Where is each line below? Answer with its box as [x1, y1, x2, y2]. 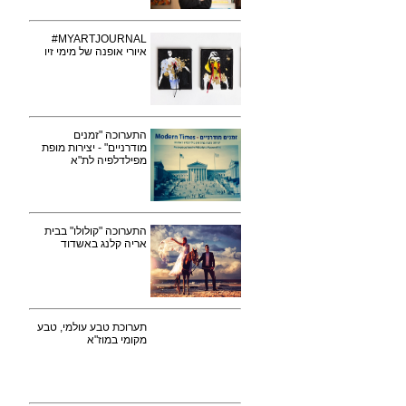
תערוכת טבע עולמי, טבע [37, 321, 147, 333]
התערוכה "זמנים [73, 129, 147, 141]
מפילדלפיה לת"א [71, 154, 147, 167]
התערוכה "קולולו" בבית [44, 225, 147, 237]
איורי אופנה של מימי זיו [44, 45, 147, 58]
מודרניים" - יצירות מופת [42, 141, 147, 154]
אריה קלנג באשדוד [61, 237, 147, 250]
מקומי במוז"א [87, 333, 147, 346]
